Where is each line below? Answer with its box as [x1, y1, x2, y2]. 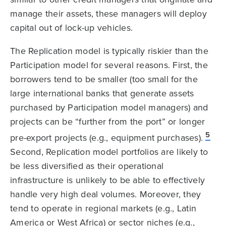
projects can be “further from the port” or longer [10, 115, 205, 128]
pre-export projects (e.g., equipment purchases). [10, 131, 203, 144]
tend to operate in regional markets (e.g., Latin [10, 201, 196, 214]
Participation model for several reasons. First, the [10, 58, 208, 71]
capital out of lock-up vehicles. [10, 21, 133, 34]
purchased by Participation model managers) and [10, 100, 208, 114]
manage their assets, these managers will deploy [10, 7, 207, 20]
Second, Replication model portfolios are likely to [10, 145, 208, 158]
